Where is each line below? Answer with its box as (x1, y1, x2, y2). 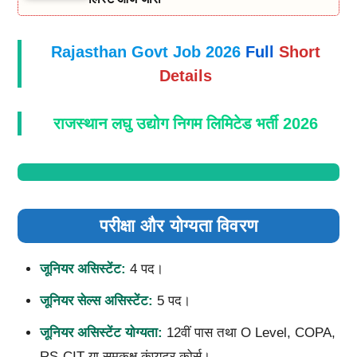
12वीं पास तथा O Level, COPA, (162, 324, 335, 340)
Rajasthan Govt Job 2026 (50, 42, 245, 61)
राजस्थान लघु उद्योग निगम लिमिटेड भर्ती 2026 (53, 114, 318, 132)
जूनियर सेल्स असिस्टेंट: (39, 292, 153, 308)
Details (159, 66, 212, 84)
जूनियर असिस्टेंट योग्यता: (39, 324, 163, 340)
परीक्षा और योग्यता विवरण (99, 215, 258, 236)
